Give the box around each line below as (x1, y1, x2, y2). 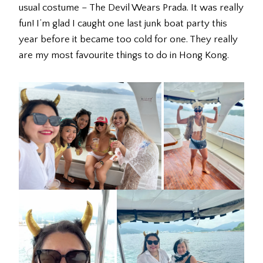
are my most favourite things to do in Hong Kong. (19, 50, 229, 61)
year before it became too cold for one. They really (19, 34, 238, 45)
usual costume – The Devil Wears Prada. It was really (19, 2, 244, 14)
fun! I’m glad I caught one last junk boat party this (19, 18, 227, 29)
